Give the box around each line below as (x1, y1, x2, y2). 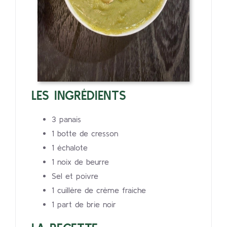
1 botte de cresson (52, 129, 119, 138)
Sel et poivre (52, 171, 99, 181)
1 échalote (52, 143, 88, 153)
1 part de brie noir (52, 200, 117, 209)
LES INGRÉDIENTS (31, 88, 126, 103)
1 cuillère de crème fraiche (52, 185, 146, 195)
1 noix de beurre (52, 157, 109, 167)
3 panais (52, 115, 82, 124)
